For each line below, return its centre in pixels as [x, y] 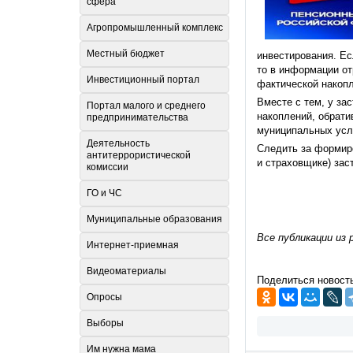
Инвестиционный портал [143, 80]
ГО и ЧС [104, 193]
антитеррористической [139, 156]
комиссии [108, 167]
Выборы [105, 323]
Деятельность [118, 144]
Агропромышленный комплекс [155, 28]
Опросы [104, 297]
